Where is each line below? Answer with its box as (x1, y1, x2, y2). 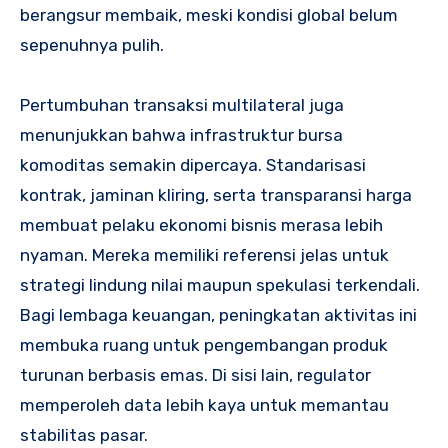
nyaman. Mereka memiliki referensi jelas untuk (20, 244, 389, 265)
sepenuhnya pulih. (20, 34, 164, 55)
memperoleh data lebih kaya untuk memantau (20, 394, 389, 415)
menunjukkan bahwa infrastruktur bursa (20, 124, 343, 145)
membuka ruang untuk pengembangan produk (20, 334, 388, 355)
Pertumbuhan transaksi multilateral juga (20, 94, 344, 115)
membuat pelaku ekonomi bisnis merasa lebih (20, 214, 383, 235)
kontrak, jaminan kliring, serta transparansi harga (20, 184, 412, 205)
